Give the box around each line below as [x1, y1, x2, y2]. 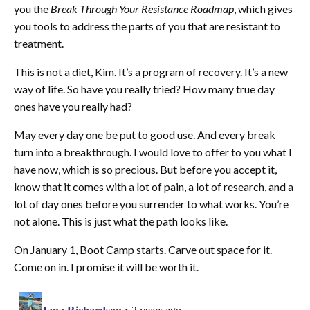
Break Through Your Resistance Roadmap [51, 2, 234, 16]
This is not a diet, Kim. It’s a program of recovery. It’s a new [14, 65, 288, 79]
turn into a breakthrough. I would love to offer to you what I [14, 145, 292, 159]
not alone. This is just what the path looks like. [14, 215, 228, 228]
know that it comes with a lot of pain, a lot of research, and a [14, 180, 293, 194]
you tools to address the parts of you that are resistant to [14, 19, 280, 33]
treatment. [14, 37, 64, 51]
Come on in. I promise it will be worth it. [14, 260, 199, 274]
